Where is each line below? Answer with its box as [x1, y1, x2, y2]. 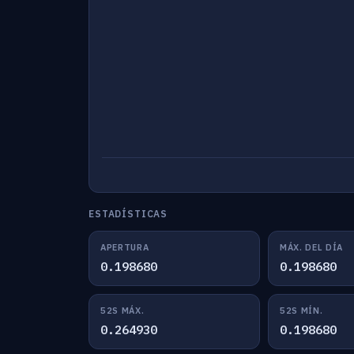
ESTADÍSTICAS [88, 208, 168, 220]
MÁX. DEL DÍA [279, 242, 343, 253]
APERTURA [100, 242, 149, 253]
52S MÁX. [100, 305, 145, 316]
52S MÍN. [279, 305, 323, 316]
